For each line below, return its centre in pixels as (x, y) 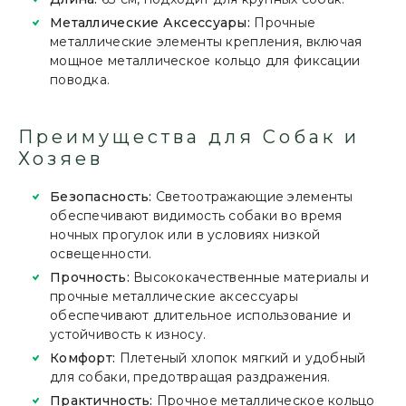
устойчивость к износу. (128, 334)
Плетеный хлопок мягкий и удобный (241, 358)
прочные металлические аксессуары (174, 296)
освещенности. (101, 254)
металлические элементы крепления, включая (206, 42)
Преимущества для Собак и (189, 137)
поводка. (80, 80)
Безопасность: (101, 197)
